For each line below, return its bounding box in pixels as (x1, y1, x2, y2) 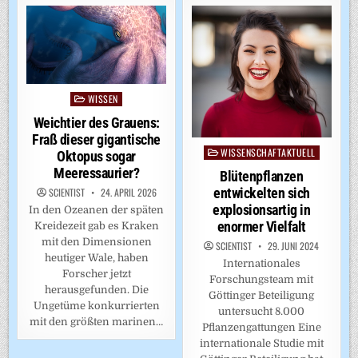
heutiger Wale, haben (44, 252, 149, 265)
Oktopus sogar (57, 148, 136, 165)
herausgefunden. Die (44, 284, 149, 296)
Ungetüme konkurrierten (33, 300, 160, 312)
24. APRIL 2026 (97, 185, 157, 200)
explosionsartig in (213, 201, 311, 219)
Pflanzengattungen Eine (201, 321, 321, 334)
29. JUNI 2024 (265, 239, 320, 253)
